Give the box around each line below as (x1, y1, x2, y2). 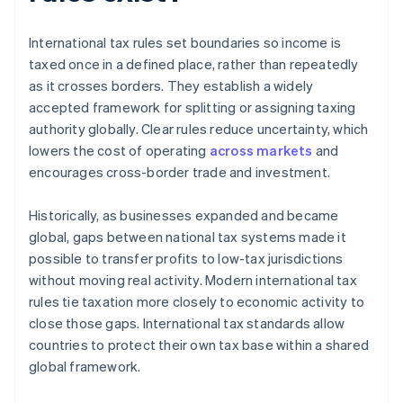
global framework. (29, 357, 141, 376)
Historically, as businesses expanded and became (29, 206, 339, 225)
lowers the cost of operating (29, 141, 210, 160)
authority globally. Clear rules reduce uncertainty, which (29, 120, 369, 139)
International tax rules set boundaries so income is (29, 33, 342, 52)
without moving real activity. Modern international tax (29, 271, 357, 290)
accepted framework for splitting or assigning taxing (29, 98, 356, 117)
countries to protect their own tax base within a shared (29, 336, 370, 354)
